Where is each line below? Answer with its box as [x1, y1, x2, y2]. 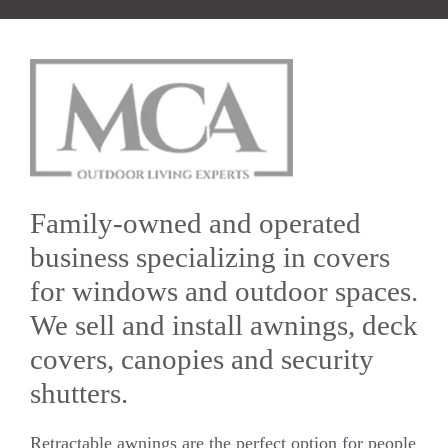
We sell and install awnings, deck [30, 309, 418, 342]
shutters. [30, 377, 128, 410]
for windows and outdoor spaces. [30, 275, 418, 308]
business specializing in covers [30, 241, 390, 274]
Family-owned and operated [30, 207, 361, 240]
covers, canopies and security [30, 343, 374, 376]
